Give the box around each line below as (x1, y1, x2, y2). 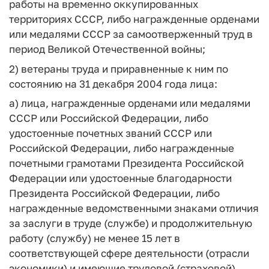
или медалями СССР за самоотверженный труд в (9, 28, 253, 40)
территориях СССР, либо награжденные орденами (9, 13, 259, 25)
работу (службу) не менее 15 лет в (9, 232, 180, 244)
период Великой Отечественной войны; (9, 43, 205, 55)
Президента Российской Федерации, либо (9, 187, 220, 199)
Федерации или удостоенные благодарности (9, 172, 232, 184)
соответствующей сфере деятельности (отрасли (9, 247, 249, 259)
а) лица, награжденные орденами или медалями (9, 97, 250, 109)
